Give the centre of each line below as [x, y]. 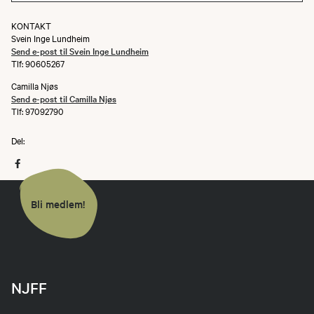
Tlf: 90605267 [38, 63]
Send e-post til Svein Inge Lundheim [80, 50]
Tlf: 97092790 [37, 110]
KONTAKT [31, 25]
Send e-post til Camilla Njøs [64, 98]
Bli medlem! [58, 203]
